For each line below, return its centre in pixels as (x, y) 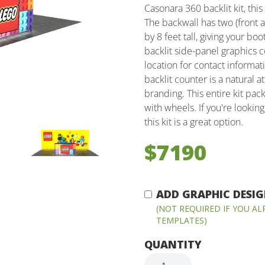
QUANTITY (173, 245)
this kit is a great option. (194, 122)
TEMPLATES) (182, 221)
